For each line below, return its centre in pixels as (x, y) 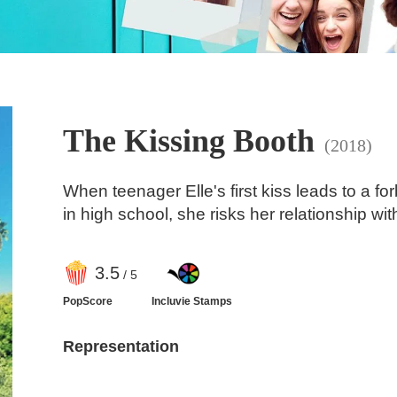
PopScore (87, 301)
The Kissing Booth (188, 141)
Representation (121, 346)
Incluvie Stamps (191, 301)
